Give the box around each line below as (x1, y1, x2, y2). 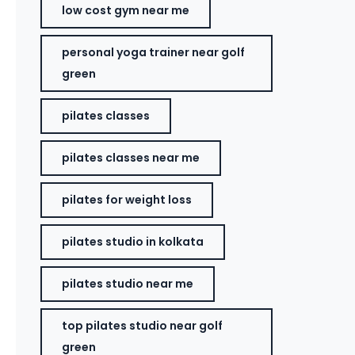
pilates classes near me (62, 150, 200, 166)
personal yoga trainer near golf (62, 44, 246, 60)
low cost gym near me (62, 2, 190, 18)
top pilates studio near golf (62, 318, 223, 334)
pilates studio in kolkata (62, 234, 204, 250)
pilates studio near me (62, 276, 194, 292)
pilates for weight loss (62, 192, 193, 208)
